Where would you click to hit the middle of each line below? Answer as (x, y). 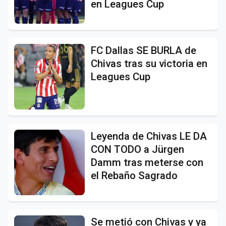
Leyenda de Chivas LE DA (149, 136)
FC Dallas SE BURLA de (144, 50)
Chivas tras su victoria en (149, 63)
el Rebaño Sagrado (134, 175)
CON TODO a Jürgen (137, 149)
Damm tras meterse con (147, 162)
